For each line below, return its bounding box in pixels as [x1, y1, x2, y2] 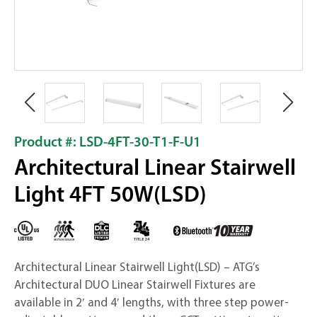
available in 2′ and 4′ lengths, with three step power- [14, 294, 289, 309]
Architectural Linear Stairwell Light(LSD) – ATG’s [14, 259, 260, 274]
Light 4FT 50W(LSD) [14, 185, 207, 207]
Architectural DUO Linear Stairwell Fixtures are [14, 277, 255, 292]
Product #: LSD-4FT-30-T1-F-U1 [14, 136, 201, 150]
